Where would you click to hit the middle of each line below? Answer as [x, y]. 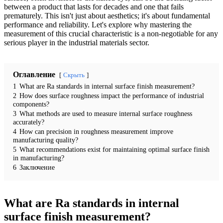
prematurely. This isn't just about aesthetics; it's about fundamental [107, 15]
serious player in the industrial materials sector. [77, 42]
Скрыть [74, 75]
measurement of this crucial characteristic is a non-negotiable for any [111, 33]
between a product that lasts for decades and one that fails [94, 6]
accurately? [29, 122]
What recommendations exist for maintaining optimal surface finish [114, 149]
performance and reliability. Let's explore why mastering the [98, 24]
